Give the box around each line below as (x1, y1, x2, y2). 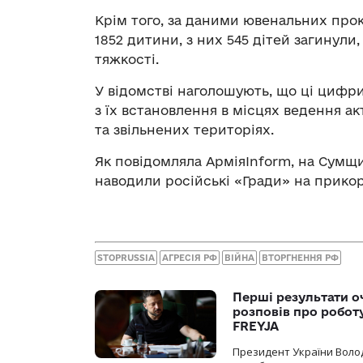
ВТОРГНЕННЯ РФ (262, 252, 339, 263)
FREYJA (233, 318, 279, 333)
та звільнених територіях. (95, 122, 274, 138)
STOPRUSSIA (97, 252, 155, 263)
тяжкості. (95, 52, 159, 67)
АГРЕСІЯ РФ (162, 252, 217, 263)
